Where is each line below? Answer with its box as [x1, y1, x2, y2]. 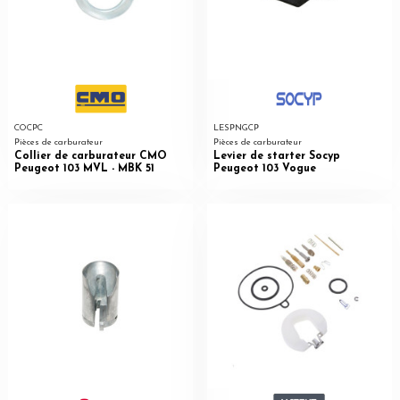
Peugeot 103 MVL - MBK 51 [13, 162, 154, 174]
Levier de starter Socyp [212, 150, 340, 162]
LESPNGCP [212, 124, 259, 133]
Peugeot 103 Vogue [212, 162, 316, 174]
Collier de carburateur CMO [13, 150, 167, 162]
